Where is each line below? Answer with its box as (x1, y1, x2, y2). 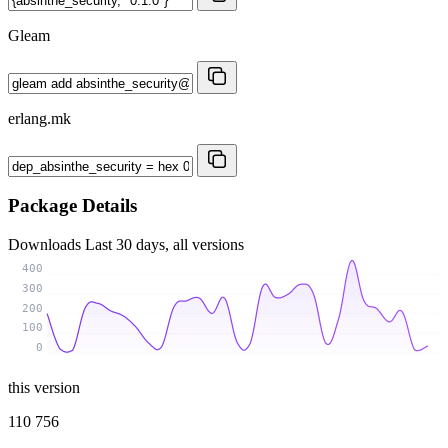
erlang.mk (8, 109, 71, 127)
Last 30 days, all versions (85, 236, 244, 254)
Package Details (8, 195, 137, 217)
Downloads (8, 236, 85, 254)
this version (8, 378, 80, 396)
